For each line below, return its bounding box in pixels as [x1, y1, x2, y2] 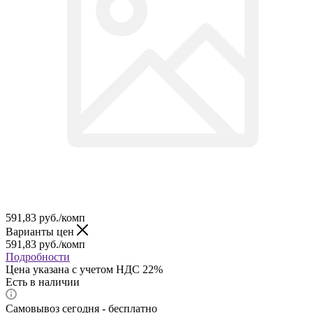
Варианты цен [6, 225, 77, 238]
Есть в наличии [6, 275, 80, 288]
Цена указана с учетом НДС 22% [6, 263, 163, 275]
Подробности [6, 250, 70, 263]
